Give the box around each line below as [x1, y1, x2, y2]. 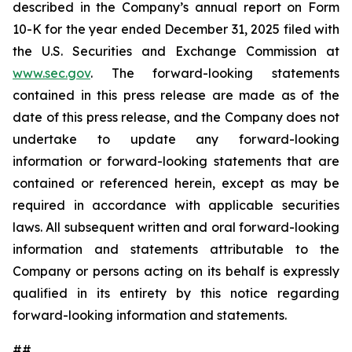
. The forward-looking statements [90, 65, 339, 81]
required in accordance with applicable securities [13, 197, 339, 213]
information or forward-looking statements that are [13, 153, 339, 169]
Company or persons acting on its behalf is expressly [13, 263, 339, 279]
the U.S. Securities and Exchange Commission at [13, 43, 339, 59]
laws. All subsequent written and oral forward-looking [13, 219, 339, 235]
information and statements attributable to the [13, 241, 339, 257]
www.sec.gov [13, 65, 90, 81]
